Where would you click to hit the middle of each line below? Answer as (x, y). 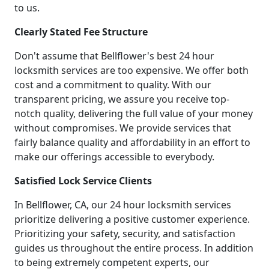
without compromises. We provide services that (123, 128)
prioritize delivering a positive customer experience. (132, 219)
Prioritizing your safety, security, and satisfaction (125, 233)
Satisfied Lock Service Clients (83, 180)
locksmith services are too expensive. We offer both (131, 70)
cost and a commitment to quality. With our (113, 84)
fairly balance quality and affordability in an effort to (132, 142)
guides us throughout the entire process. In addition (134, 248)
